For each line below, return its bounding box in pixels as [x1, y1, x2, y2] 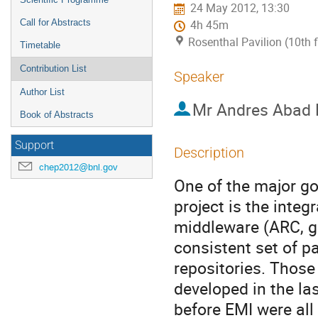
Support [15, 139, 54, 152]
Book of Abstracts [20, 109, 94, 120]
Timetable [20, 40, 60, 50]
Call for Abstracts [20, 17, 91, 28]
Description [174, 144, 244, 161]
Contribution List [20, 63, 87, 74]
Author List [20, 87, 65, 97]
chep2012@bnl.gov [39, 161, 118, 173]
